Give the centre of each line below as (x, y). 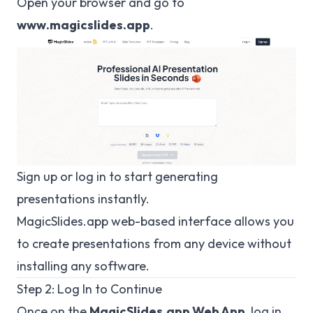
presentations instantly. (83, 199)
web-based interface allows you (201, 221)
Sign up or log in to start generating (117, 177)
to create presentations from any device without (154, 244)
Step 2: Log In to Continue (89, 289)
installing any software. (83, 266)
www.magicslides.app (83, 25)
